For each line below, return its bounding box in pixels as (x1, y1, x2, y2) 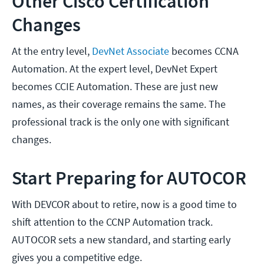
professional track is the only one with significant (12, 115, 229, 129)
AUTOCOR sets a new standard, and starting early (12, 233, 230, 247)
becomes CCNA (169, 44, 239, 58)
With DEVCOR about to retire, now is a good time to (12, 197, 237, 212)
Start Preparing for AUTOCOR (12, 166, 246, 190)
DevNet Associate (92, 44, 169, 58)
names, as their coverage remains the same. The (12, 97, 226, 111)
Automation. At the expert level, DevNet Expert (12, 62, 217, 76)
